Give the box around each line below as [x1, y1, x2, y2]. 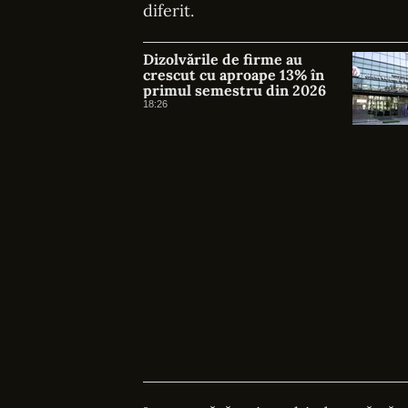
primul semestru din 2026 [143, 81, 326, 99]
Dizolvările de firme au [143, 50, 302, 68]
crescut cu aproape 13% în [143, 66, 324, 84]
